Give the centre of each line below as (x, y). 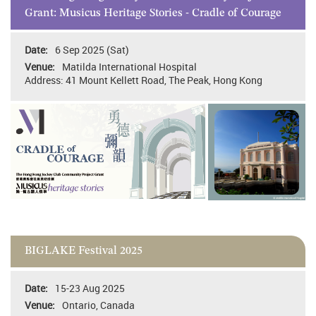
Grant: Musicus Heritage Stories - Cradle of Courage (153, 13)
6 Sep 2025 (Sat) (92, 50)
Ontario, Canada (98, 305)
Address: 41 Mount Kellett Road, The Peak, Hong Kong (144, 80)
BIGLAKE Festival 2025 (84, 251)
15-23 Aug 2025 (90, 288)
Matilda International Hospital (129, 67)
